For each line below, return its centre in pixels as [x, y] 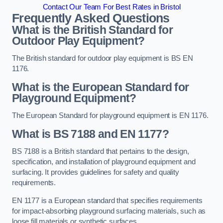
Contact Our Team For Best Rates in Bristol [111, 7]
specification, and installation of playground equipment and [104, 162]
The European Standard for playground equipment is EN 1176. [110, 116]
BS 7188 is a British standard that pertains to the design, [101, 152]
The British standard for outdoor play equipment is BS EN [103, 58]
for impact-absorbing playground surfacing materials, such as [109, 211]
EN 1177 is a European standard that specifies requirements [107, 200]
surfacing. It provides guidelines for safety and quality [96, 172]
